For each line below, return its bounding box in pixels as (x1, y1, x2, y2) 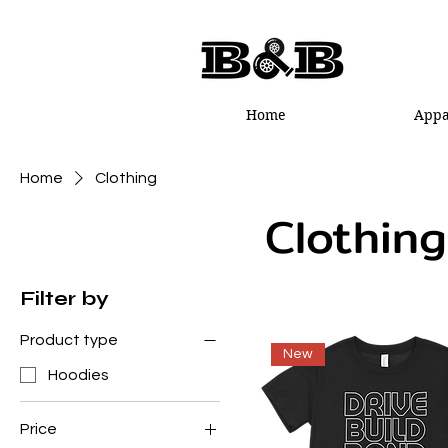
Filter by (20, 286, 109, 312)
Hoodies (48, 367, 109, 384)
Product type (20, 332, 118, 349)
